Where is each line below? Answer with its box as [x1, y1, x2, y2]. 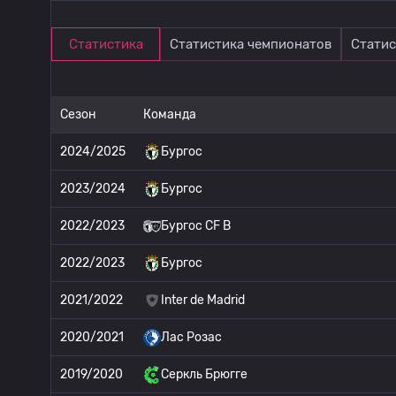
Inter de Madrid [161, 293, 245, 308]
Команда [143, 107, 196, 122]
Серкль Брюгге [161, 367, 247, 382]
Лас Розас [161, 330, 222, 345]
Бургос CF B [161, 218, 231, 233]
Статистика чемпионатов [170, 36, 331, 52]
